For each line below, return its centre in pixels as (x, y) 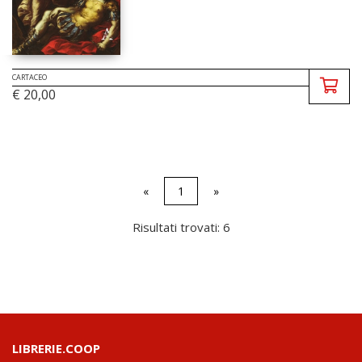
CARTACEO (29, 77)
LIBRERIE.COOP (56, 348)
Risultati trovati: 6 (181, 227)
